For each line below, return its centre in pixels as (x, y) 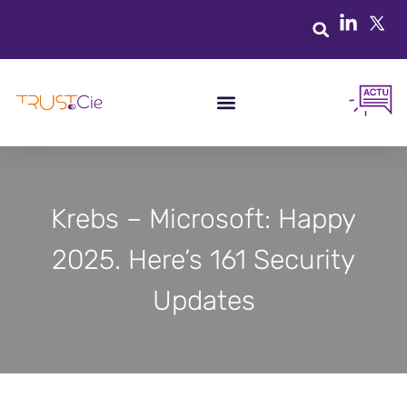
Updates (203, 300)
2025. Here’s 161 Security (203, 259)
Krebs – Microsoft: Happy (203, 218)
